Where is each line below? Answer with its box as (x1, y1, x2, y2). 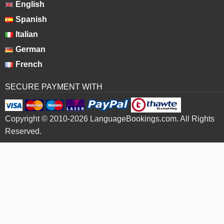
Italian (15, 30, 38, 38)
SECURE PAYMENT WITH (4, 82, 102, 91)
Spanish (15, 15, 47, 23)
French (15, 60, 42, 68)
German (15, 45, 45, 53)
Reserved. (4, 127, 41, 135)
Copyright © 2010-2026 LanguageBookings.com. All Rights (4, 114, 214, 123)
